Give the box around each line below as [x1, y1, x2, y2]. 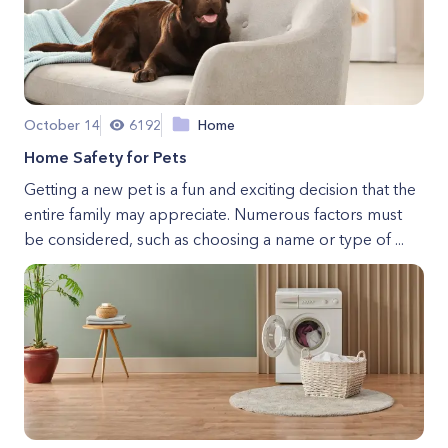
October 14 [24, 115, 100, 134]
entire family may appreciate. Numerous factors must [24, 204, 402, 224]
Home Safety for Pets [24, 147, 186, 167]
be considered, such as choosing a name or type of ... [24, 229, 404, 249]
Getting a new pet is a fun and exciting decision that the [24, 179, 416, 199]
